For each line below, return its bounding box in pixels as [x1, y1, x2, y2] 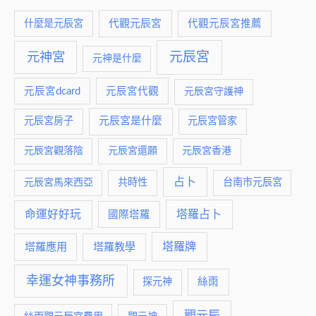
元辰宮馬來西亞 [23, 177, 93, 188]
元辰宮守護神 [183, 86, 243, 97]
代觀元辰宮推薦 [187, 18, 262, 29]
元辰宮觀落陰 [23, 145, 83, 156]
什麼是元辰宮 [23, 18, 83, 29]
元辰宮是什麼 [99, 116, 163, 127]
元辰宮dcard [24, 85, 81, 97]
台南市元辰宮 [222, 177, 282, 188]
